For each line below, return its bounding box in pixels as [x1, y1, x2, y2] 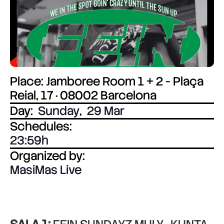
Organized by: [10, 148, 85, 163]
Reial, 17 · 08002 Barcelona [10, 87, 156, 103]
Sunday [38, 103, 79, 118]
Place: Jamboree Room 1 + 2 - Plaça [10, 73, 203, 89]
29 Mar [87, 103, 124, 118]
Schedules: [10, 118, 72, 134]
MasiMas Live [10, 162, 81, 177]
